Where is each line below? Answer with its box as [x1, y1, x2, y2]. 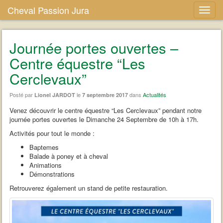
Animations [29, 160, 62, 170]
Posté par [9, 91, 35, 99]
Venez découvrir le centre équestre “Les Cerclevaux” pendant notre [9, 106, 202, 115]
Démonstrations [29, 169, 75, 179]
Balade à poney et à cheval [29, 151, 109, 161]
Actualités [143, 91, 167, 99]
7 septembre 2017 [82, 91, 128, 99]
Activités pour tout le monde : [9, 128, 95, 138]
